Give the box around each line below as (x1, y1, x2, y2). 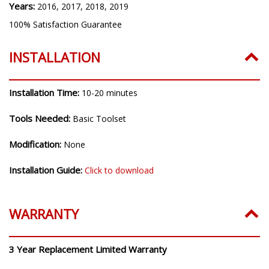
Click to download (85, 164, 154, 176)
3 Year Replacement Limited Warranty (9, 243, 167, 255)
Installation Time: (9, 86, 82, 98)
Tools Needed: (9, 112, 73, 124)
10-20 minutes (82, 86, 138, 98)
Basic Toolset (73, 112, 126, 124)
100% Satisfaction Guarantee (9, 18, 122, 30)
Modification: (9, 138, 64, 150)
